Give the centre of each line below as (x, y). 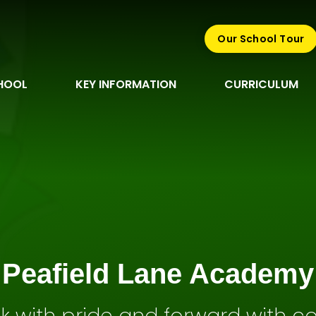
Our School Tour (261, 39)
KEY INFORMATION (126, 85)
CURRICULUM (261, 85)
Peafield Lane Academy (158, 274)
